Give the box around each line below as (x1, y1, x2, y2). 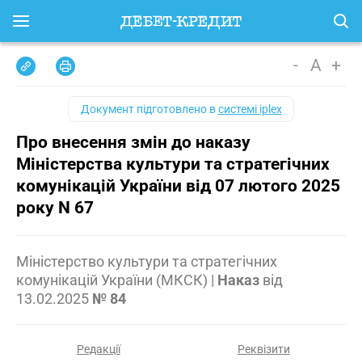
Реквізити (237, 343, 290, 356)
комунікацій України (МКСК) (16, 271, 208, 288)
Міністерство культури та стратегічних (16, 253, 277, 270)
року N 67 (16, 198, 94, 217)
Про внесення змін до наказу (16, 133, 250, 152)
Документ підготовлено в (80, 103, 218, 116)
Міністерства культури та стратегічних (16, 154, 330, 174)
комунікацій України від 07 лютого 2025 (16, 176, 340, 196)
